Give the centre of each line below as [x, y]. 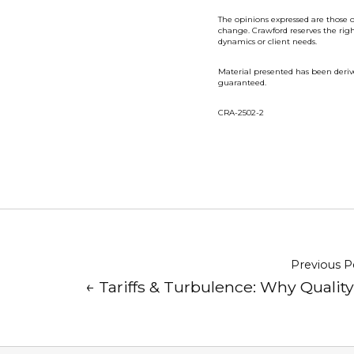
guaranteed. [242, 82]
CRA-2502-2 [241, 112]
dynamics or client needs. [269, 41]
